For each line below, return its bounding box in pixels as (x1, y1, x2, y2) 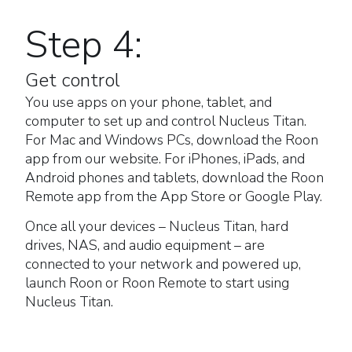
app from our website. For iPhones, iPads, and (25, 149, 305, 169)
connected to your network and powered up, (25, 254, 301, 273)
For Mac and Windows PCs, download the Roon (25, 130, 318, 150)
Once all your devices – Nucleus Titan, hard (25, 216, 288, 236)
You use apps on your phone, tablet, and (25, 93, 272, 112)
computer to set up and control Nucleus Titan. (25, 112, 306, 131)
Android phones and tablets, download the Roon (25, 168, 324, 188)
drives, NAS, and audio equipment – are (25, 235, 265, 255)
